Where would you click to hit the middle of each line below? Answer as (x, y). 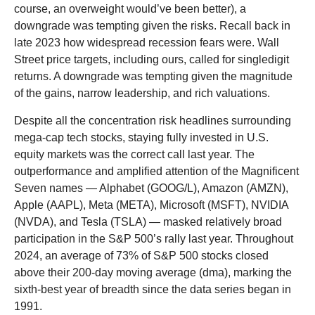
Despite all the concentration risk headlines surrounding (153, 120)
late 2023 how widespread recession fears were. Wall (147, 42)
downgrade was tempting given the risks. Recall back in (152, 25)
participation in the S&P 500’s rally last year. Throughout (154, 238)
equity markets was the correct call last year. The (134, 154)
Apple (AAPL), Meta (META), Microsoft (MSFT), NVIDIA (151, 205)
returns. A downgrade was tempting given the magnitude (153, 76)
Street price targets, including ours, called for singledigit (152, 59)
